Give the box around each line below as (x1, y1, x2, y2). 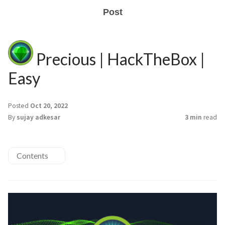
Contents (17, 151, 48, 160)
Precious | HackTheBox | (33, 49, 205, 69)
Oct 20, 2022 (30, 101, 68, 110)
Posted (8, 101, 30, 110)
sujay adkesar (17, 113, 60, 122)
